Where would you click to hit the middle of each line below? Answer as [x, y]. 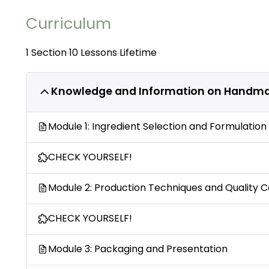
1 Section [46, 53]
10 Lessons [93, 53]
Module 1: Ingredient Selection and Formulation [157, 127]
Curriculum [68, 24]
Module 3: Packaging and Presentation [138, 249]
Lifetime [138, 53]
